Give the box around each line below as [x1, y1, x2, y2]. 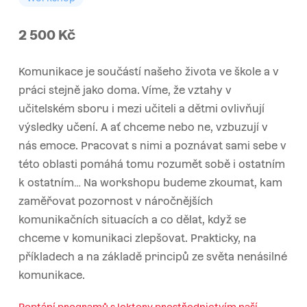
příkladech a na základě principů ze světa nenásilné [18, 250, 287, 262]
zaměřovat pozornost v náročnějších [18, 195, 213, 207]
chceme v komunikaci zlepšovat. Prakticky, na [18, 232, 256, 244]
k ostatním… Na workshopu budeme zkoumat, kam [18, 176, 282, 188]
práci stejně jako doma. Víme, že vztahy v [18, 84, 232, 96]
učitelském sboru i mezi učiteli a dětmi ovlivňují [18, 102, 265, 114]
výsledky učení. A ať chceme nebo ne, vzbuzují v [18, 121, 268, 133]
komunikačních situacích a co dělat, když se [18, 213, 246, 225]
